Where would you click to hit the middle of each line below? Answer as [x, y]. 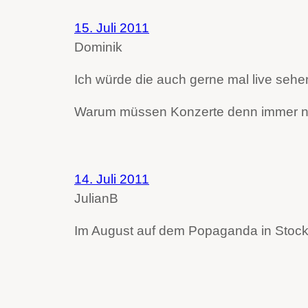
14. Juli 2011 [112, 179]
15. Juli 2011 [112, 27]
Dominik [98, 47]
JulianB [96, 198]
